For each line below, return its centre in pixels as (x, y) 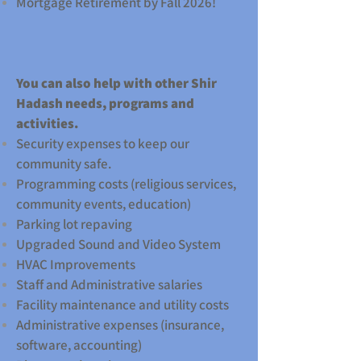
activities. (47, 123)
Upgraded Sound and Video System (118, 244)
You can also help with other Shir (116, 83)
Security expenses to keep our (103, 143)
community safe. (65, 164)
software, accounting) (79, 345)
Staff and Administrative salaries (109, 284)
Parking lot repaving (74, 224)
